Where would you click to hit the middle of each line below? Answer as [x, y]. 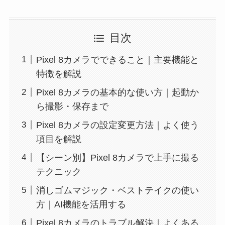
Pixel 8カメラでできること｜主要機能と [117, 60]
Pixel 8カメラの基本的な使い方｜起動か [117, 92]
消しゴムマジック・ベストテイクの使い [117, 190]
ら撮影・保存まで [72, 106]
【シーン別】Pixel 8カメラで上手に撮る [117, 157]
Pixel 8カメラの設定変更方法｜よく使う [117, 125]
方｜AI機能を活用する [81, 204]
